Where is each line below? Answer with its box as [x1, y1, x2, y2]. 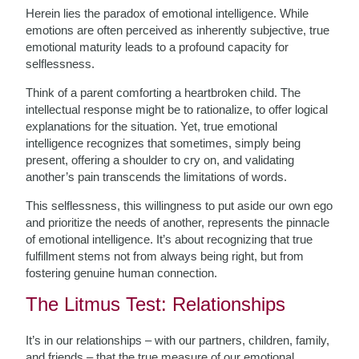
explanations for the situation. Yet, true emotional [26, 119, 278, 133]
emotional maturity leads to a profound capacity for [26, 40, 289, 54]
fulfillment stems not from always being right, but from [26, 249, 305, 263]
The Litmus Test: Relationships [26, 293, 286, 315]
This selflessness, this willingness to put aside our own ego [26, 199, 333, 212]
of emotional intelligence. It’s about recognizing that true [26, 232, 313, 246]
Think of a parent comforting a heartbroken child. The [26, 86, 301, 99]
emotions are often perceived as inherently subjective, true [26, 23, 330, 37]
